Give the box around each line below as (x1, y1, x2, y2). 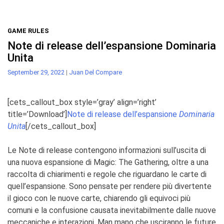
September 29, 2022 (7, 68, 64, 76)
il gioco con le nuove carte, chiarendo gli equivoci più (7, 193, 190, 203)
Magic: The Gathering (93, 157, 168, 167)
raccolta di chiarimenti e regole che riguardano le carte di (7, 169, 206, 179)
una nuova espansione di (7, 157, 91, 167)
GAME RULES (7, 26, 49, 34)
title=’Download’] (7, 109, 67, 119)
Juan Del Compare (69, 68, 122, 76)
